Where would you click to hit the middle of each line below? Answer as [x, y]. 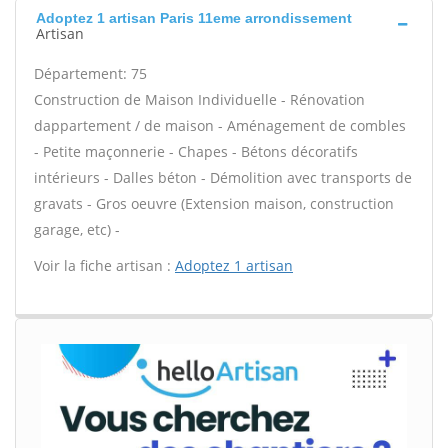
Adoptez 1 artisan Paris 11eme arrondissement [194, 18]
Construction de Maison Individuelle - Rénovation [199, 99]
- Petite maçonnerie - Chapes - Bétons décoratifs [196, 151]
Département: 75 [90, 73]
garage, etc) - [77, 229]
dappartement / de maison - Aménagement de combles [220, 125]
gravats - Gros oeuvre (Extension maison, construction [214, 203]
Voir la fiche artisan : [104, 265]
